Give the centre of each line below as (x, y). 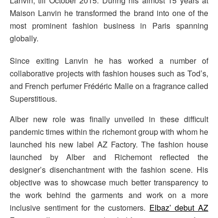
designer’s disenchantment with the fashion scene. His (109, 170)
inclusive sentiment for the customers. (80, 208)
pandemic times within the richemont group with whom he (109, 132)
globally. (26, 38)
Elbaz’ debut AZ (179, 208)
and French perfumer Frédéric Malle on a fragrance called (109, 86)
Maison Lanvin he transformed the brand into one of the (109, 13)
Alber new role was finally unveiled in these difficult (109, 119)
